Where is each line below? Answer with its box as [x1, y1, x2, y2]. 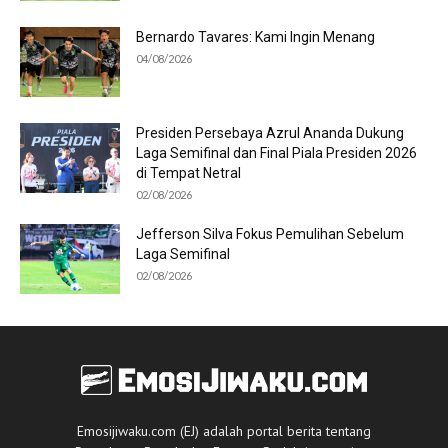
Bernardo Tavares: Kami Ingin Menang [136, 28, 375, 45]
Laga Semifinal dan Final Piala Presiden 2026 [136, 144, 417, 161]
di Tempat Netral [136, 164, 241, 181]
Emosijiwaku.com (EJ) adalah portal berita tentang [76, 422, 371, 441]
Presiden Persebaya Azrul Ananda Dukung [136, 124, 404, 141]
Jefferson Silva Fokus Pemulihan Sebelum [136, 225, 404, 242]
